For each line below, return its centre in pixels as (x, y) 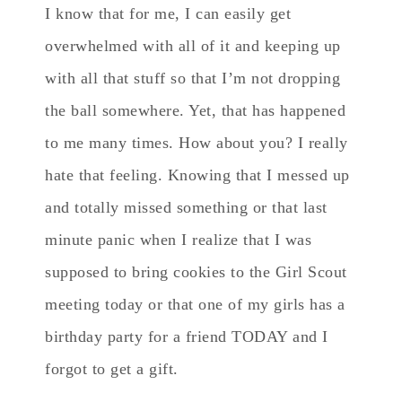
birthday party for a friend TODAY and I (187, 336)
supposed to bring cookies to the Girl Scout (196, 271)
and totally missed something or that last (186, 207)
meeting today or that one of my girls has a (195, 304)
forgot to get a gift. (112, 368)
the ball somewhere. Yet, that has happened (195, 110)
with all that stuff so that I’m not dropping (192, 78)
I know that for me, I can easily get (168, 13)
